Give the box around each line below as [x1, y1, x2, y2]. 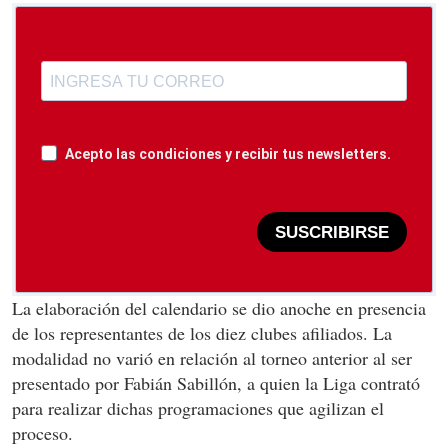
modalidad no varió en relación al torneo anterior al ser [12, 346, 412, 371]
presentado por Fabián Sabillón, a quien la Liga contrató [12, 371, 420, 396]
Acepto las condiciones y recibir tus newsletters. [65, 146, 391, 163]
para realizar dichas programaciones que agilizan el [12, 396, 384, 421]
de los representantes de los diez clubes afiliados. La [12, 321, 392, 346]
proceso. [12, 421, 73, 446]
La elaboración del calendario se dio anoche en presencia [12, 296, 426, 321]
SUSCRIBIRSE [275, 222, 389, 242]
